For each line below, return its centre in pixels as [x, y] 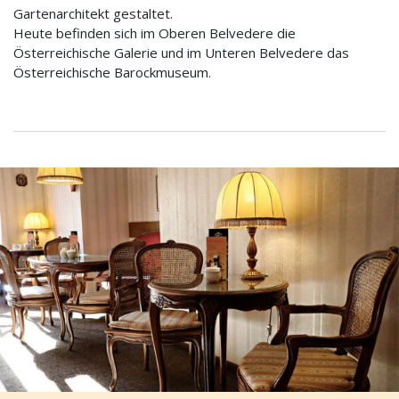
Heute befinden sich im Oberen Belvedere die [155, 33]
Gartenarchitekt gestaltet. [93, 14]
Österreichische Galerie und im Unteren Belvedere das [181, 53]
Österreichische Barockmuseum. [112, 73]
